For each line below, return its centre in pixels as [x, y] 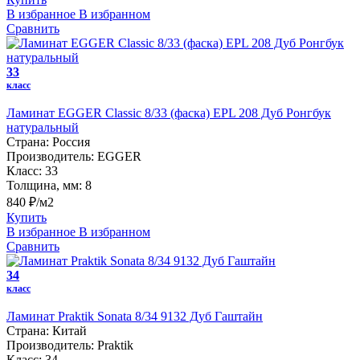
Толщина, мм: [44, 185]
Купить [27, 217]
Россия [71, 141]
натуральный [43, 127]
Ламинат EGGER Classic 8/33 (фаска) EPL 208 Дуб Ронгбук [169, 112]
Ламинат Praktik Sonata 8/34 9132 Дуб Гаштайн [135, 316]
